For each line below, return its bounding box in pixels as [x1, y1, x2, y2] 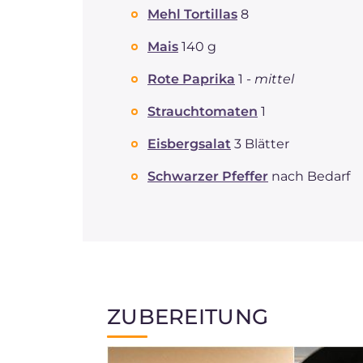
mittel [254, 71, 294, 87]
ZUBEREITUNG [107, 304, 269, 330]
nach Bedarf [271, 169, 350, 184]
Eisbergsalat [147, 136, 231, 152]
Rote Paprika [147, 71, 235, 87]
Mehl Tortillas [147, 6, 237, 22]
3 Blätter [234, 136, 289, 152]
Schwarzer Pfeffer [147, 169, 268, 184]
